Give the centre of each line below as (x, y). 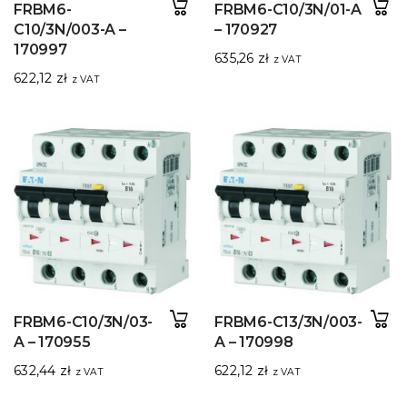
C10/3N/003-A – (70, 30)
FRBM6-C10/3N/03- (83, 322)
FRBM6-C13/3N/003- (288, 322)
